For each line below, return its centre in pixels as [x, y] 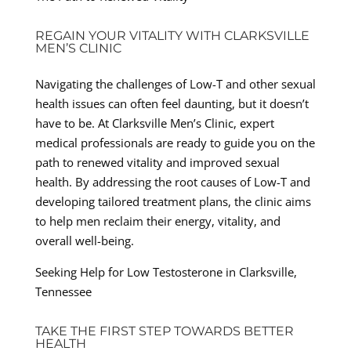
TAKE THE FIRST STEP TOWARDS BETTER [164, 331]
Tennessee [63, 291]
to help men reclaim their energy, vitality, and [157, 221]
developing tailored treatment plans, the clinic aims [173, 201]
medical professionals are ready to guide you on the [175, 142]
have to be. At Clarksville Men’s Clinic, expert [154, 123]
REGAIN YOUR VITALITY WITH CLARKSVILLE [172, 35]
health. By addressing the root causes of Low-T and [172, 181]
